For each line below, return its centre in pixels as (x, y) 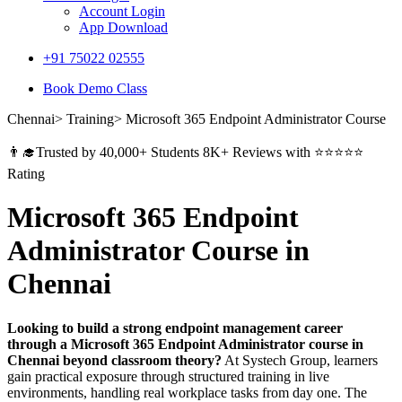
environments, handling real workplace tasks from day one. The (187, 392)
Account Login (122, 11)
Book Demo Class (95, 88)
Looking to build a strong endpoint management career (175, 328)
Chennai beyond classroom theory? (114, 360)
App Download (123, 27)
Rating (26, 174)
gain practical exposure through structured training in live (168, 376)
